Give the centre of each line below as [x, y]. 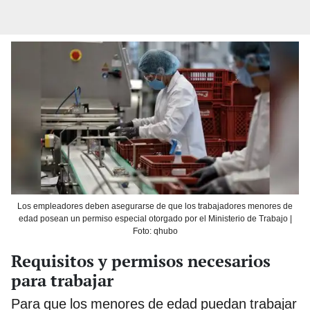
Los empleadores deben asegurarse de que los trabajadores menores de [155, 206]
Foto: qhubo [155, 231]
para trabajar [62, 280]
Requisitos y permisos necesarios [141, 261]
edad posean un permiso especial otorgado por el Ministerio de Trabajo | [155, 218]
